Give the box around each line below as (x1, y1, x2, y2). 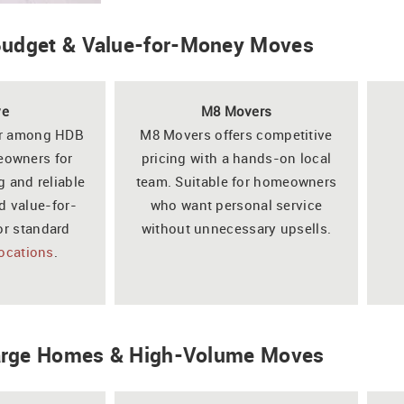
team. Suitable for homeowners (135, 171, 337, 190)
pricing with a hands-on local (141, 148, 332, 167)
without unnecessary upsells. (141, 218, 332, 237)
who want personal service (150, 195, 323, 214)
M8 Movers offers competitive (140, 124, 333, 143)
